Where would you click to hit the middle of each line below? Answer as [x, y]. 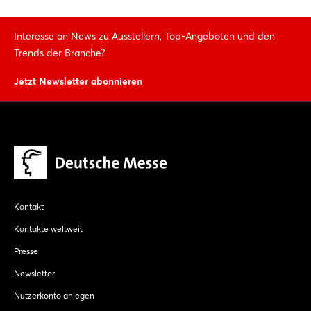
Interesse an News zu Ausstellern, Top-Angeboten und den [144, 36]
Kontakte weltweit [48, 229]
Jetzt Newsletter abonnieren [78, 81]
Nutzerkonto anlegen [54, 296]
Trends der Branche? [59, 52]
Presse [26, 251]
